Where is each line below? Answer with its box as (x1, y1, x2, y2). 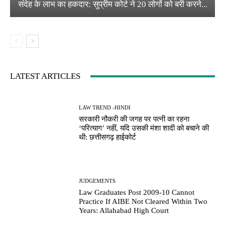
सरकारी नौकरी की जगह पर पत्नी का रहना (79, 115, 190, 123)
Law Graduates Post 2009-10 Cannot (79, 188, 195, 197)
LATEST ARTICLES (10, 71, 80, 81)
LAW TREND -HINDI (79, 104, 131, 110)
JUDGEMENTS (79, 178, 116, 184)
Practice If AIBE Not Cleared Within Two (79, 197, 208, 206)
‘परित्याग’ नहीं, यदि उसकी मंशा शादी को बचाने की (79, 124, 209, 132)
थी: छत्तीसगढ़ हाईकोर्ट (79, 133, 137, 141)
